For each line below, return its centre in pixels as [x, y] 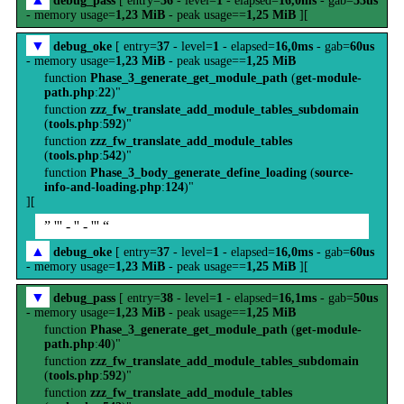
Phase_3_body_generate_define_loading [198, 173]
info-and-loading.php [103, 187]
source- [334, 173]
